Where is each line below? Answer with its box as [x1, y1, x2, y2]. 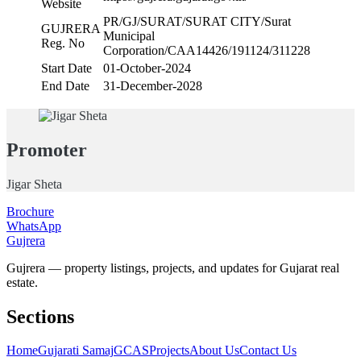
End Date [41, 78, 89, 93]
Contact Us [239, 343, 297, 358]
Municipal [103, 28, 155, 43]
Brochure [6, 204, 54, 218]
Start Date [41, 60, 92, 75]
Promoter [6, 139, 87, 160]
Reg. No [41, 35, 85, 50]
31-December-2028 [103, 78, 202, 93]
